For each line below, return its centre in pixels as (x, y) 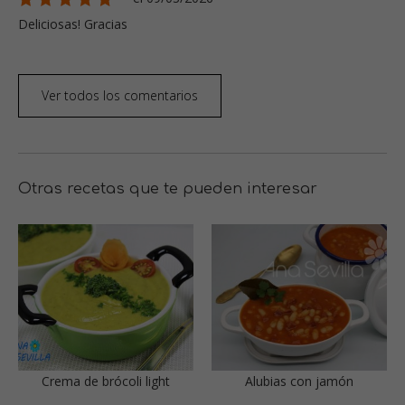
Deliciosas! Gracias (73, 24)
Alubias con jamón (299, 381)
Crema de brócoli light (106, 381)
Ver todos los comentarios (120, 95)
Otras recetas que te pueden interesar (168, 189)
